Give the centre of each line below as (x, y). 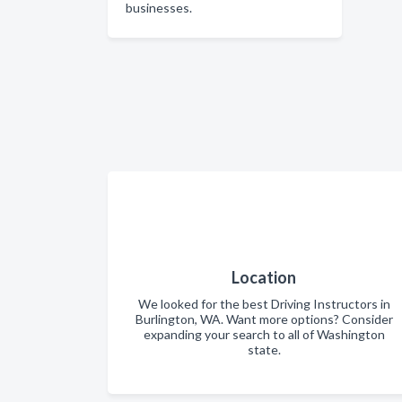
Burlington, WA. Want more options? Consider (264, 319)
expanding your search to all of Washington (264, 334)
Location (264, 277)
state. (264, 350)
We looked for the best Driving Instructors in (264, 304)
